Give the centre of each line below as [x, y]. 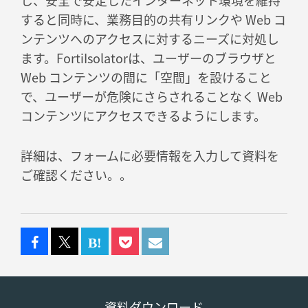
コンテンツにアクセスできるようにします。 [143, 116]
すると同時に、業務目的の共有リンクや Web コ [153, 20]
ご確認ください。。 [76, 175]
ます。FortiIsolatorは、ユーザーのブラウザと [148, 58]
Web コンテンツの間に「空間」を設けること [146, 77]
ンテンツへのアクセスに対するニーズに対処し [150, 39]
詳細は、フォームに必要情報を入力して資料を [150, 156]
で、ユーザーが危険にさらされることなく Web [152, 97]
